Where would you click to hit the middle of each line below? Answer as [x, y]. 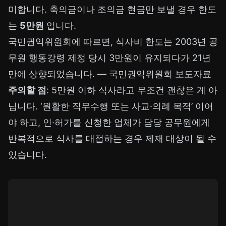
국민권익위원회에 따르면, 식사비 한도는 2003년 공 [113, 42]
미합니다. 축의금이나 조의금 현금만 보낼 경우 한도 [112, 10]
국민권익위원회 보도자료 [160, 74]
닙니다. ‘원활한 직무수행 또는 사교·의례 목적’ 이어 [111, 106]
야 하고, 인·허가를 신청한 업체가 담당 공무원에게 [109, 123]
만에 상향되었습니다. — [59, 74]
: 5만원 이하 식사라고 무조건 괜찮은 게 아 [132, 90]
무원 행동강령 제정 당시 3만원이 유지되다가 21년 [109, 58]
